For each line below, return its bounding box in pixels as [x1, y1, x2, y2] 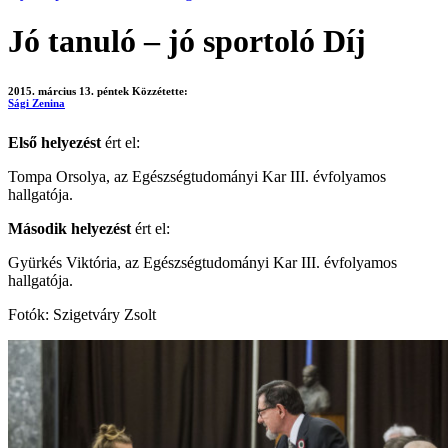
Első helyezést [8, 134, 101, 152]
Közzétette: [132, 85, 191, 98]
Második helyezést [8, 220, 131, 238]
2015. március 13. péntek [8, 85, 129, 98]
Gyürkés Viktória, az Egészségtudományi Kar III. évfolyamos [8, 254, 397, 272]
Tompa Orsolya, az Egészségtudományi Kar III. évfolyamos [8, 168, 386, 186]
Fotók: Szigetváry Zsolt [8, 306, 156, 324]
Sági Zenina [8, 97, 65, 110]
